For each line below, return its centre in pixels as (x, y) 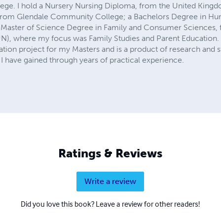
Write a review (110, 181)
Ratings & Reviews (110, 153)
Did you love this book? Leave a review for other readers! (110, 203)
